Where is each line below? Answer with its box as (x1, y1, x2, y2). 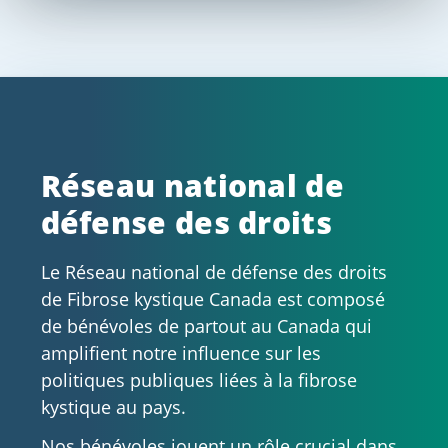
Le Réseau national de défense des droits (40, 259, 387, 284)
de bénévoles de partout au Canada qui (40, 313, 372, 338)
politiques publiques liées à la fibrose (40, 367, 357, 392)
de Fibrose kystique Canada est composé (40, 286, 385, 311)
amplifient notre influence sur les (40, 340, 321, 365)
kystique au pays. (40, 394, 186, 419)
